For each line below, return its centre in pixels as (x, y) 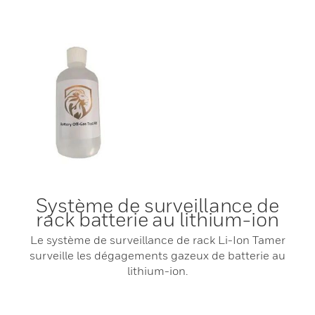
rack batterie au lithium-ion (157, 219)
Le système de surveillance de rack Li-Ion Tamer (157, 240)
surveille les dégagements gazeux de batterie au (157, 255)
